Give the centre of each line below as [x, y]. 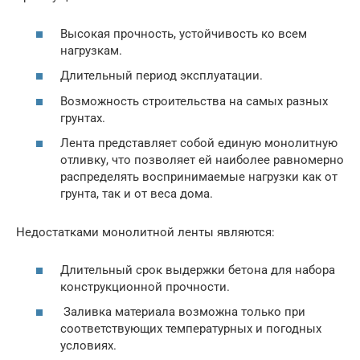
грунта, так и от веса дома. [137, 194]
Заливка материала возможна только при [183, 312]
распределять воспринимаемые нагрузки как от [199, 177]
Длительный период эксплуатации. [162, 76]
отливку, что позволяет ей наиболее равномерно [202, 160]
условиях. [88, 346]
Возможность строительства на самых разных [194, 101]
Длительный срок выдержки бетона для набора [198, 270]
